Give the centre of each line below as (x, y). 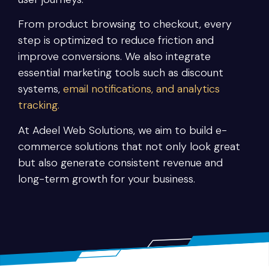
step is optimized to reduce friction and (116, 41)
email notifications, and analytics (141, 89)
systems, (41, 89)
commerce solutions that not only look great (129, 146)
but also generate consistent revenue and (120, 162)
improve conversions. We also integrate (114, 57)
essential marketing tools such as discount (121, 73)
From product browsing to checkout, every (125, 24)
